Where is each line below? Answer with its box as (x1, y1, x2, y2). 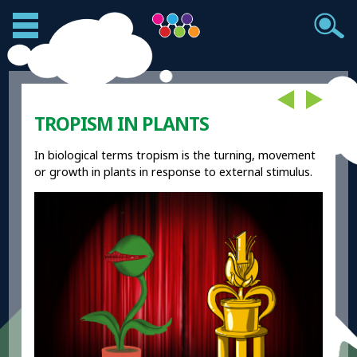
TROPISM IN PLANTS (34, 111, 210, 136)
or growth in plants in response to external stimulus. (34, 164, 313, 180)
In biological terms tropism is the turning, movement (34, 147, 316, 163)
